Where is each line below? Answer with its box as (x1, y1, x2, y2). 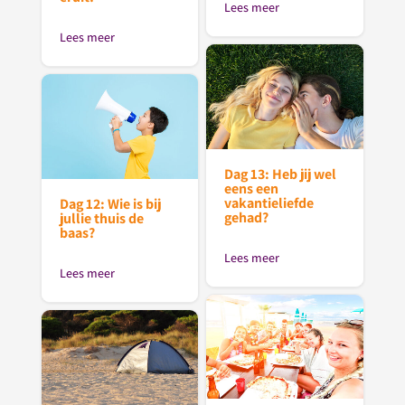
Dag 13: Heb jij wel (224, 164, 337, 184)
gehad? (224, 207, 269, 227)
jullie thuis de (59, 208, 144, 228)
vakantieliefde (224, 193, 315, 212)
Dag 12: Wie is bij (59, 193, 161, 213)
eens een (224, 178, 279, 198)
